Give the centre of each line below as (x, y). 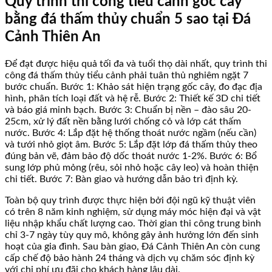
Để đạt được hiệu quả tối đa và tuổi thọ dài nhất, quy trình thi (136, 64)
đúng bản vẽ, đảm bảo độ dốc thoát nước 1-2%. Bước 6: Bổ (131, 156)
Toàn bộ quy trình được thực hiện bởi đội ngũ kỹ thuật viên (130, 201)
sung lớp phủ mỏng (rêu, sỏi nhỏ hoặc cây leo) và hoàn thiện (132, 168)
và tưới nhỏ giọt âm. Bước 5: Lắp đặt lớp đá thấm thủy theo (131, 145)
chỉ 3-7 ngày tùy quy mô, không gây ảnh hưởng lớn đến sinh (132, 235)
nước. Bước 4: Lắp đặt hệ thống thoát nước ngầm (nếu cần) (131, 133)
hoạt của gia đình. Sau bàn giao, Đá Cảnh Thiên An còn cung (132, 247)
